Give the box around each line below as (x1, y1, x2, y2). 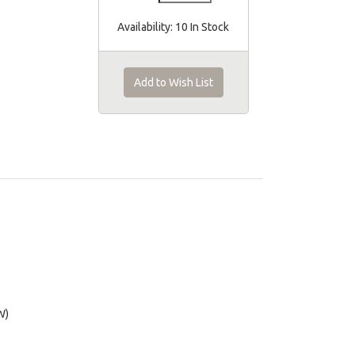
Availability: (117, 21, 173, 33)
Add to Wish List (133, 76, 213, 89)
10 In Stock (173, 21, 229, 33)
